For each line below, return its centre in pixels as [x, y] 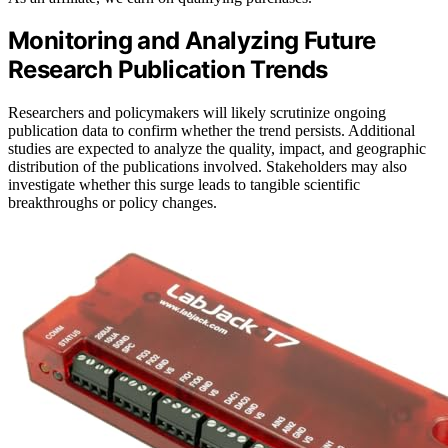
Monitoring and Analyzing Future [192, 41]
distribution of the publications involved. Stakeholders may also [207, 167]
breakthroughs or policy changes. [112, 203]
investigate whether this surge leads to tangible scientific [184, 185]
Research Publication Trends [168, 70]
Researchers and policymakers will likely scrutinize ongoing [197, 113]
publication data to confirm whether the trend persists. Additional [211, 131]
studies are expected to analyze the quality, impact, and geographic [217, 149]
